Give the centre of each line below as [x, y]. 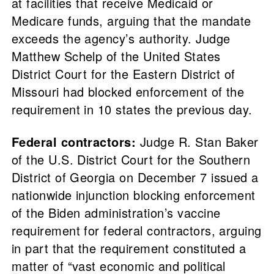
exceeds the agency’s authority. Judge [121, 39]
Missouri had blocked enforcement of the [128, 92]
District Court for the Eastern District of [123, 74]
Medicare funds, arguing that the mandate [131, 21]
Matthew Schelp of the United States [116, 56]
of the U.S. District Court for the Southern [131, 160]
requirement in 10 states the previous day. [132, 109]
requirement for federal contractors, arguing [136, 231]
